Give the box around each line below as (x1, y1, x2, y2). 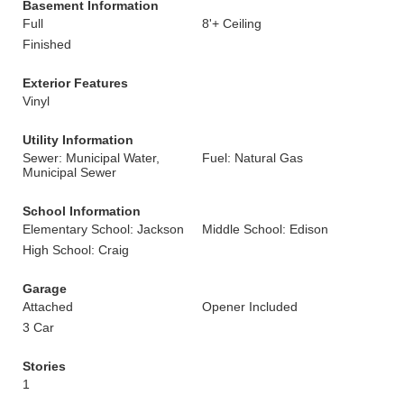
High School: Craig (23, 243, 129, 257)
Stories (23, 359, 66, 373)
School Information (23, 204, 141, 218)
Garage (23, 281, 67, 296)
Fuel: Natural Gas (202, 151, 303, 165)
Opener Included (202, 299, 298, 314)
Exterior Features (23, 76, 128, 90)
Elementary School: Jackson (23, 222, 184, 236)
